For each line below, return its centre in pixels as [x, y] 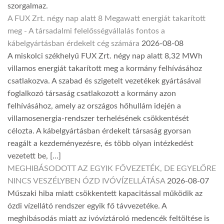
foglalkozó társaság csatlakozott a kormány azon [92, 94]
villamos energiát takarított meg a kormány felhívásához [105, 69]
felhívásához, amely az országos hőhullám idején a [94, 106]
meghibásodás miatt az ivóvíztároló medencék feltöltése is [108, 219]
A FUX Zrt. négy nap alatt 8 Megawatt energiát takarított [106, 19]
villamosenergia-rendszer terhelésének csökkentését [98, 119]
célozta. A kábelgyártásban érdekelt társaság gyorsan [99, 131]
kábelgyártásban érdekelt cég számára [73, 44]
